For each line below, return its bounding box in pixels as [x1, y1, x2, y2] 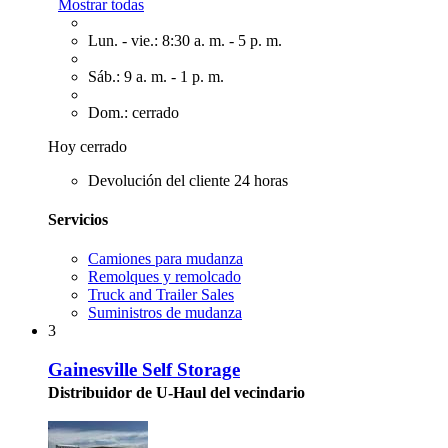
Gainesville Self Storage [48, 358, 240, 380]
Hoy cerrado [48, 137, 127, 155]
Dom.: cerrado [88, 103, 179, 121]
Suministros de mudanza [88, 304, 242, 322]
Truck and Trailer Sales [88, 286, 234, 304]
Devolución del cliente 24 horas [88, 171, 288, 189]
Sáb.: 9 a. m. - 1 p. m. [88, 67, 224, 85]
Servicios [48, 210, 108, 228]
